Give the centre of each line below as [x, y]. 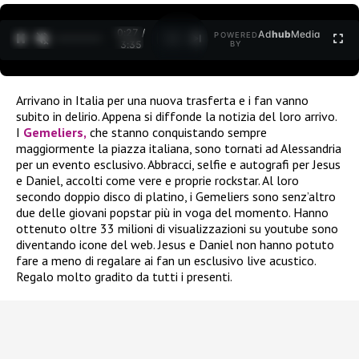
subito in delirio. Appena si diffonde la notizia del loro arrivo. [176, 116]
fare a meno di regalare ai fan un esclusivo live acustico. [166, 260]
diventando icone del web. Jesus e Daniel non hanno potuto [175, 244]
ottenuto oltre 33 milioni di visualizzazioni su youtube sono [177, 228]
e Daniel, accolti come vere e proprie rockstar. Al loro [157, 180]
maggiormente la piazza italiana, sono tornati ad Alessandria [179, 148]
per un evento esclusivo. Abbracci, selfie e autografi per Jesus [178, 164]
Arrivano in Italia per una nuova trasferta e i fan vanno [162, 100]
